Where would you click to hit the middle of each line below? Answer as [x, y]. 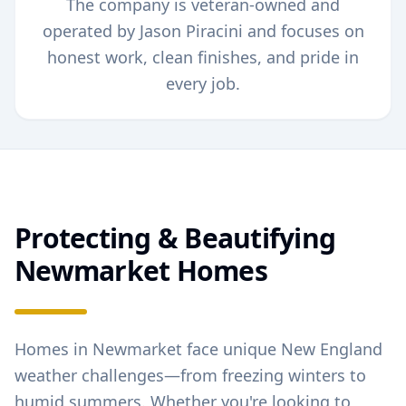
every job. [203, 83]
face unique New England [282, 349]
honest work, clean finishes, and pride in [203, 57]
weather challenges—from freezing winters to [190, 375]
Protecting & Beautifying [175, 238]
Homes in [53, 349]
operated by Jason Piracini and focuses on [203, 31]
